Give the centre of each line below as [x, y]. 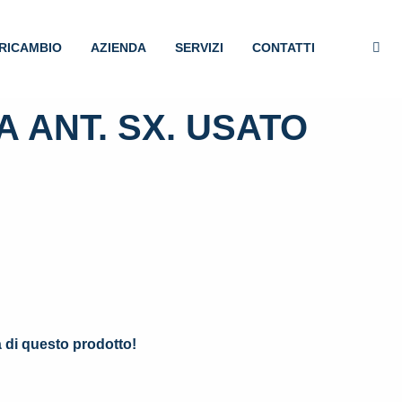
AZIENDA [118, 48]
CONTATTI [284, 48]
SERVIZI [199, 48]
